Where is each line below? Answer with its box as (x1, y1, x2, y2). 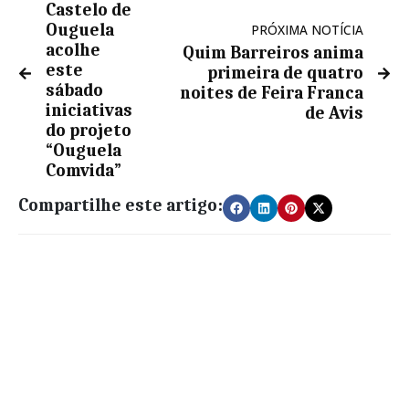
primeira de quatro (207, 63, 363, 84)
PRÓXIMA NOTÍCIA (251, 21, 363, 39)
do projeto (46, 121, 131, 142)
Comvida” (46, 161, 121, 182)
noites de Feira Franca (180, 83, 363, 104)
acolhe (46, 40, 100, 61)
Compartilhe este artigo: (18, 195, 223, 216)
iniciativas (46, 100, 132, 121)
